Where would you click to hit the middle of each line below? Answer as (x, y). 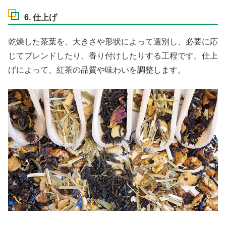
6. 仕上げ (41, 18)
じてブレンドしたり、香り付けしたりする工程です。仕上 (113, 56)
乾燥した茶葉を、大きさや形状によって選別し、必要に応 (113, 42)
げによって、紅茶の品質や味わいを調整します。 (97, 70)
